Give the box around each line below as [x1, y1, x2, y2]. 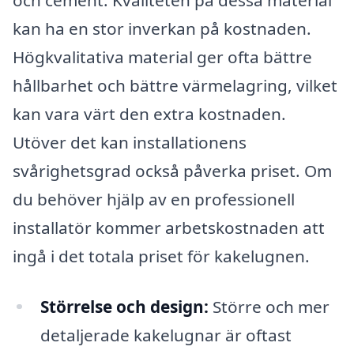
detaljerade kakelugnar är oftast [40, 323, 292, 346]
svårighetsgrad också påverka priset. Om [13, 159, 332, 182]
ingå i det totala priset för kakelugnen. [13, 244, 310, 267]
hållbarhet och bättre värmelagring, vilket [13, 73, 337, 96]
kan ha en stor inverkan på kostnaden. [13, 17, 311, 40]
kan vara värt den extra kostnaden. [13, 102, 286, 125]
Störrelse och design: [40, 295, 209, 318]
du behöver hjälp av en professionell [13, 187, 295, 210]
